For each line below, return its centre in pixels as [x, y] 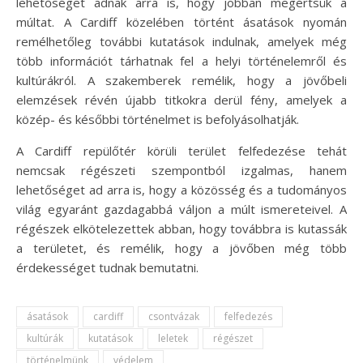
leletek [173, 338]
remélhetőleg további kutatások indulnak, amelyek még [181, 41]
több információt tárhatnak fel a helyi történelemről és [181, 60]
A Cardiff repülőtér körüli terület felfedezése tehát [181, 150]
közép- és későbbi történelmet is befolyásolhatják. [158, 119]
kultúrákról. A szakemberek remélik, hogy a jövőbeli [181, 80]
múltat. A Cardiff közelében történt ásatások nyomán [181, 21]
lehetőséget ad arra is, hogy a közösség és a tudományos [181, 189]
